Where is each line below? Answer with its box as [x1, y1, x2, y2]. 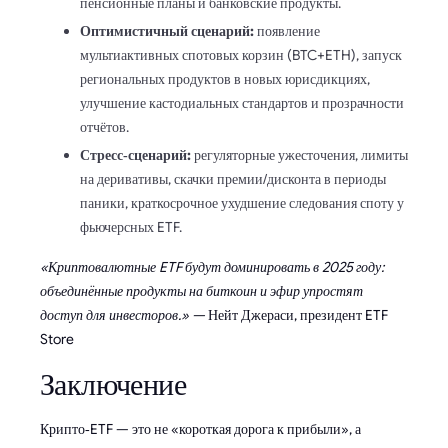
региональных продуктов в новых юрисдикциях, [80, 69, 370, 88]
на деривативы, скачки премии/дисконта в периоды [80, 169, 386, 188]
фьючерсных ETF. [80, 217, 182, 236]
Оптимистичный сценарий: [80, 21, 254, 40]
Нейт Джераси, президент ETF [205, 305, 388, 324]
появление [254, 21, 320, 40]
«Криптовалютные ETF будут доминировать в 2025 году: [40, 257, 384, 276]
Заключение [40, 365, 186, 404]
